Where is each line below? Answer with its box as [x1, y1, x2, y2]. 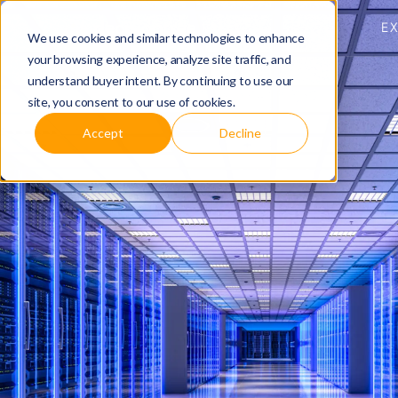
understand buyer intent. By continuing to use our [27, 72, 294, 88]
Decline [219, 124, 261, 140]
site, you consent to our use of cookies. [27, 93, 235, 109]
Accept [83, 124, 124, 140]
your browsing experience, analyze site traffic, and [27, 51, 291, 67]
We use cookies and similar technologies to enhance [27, 29, 305, 45]
